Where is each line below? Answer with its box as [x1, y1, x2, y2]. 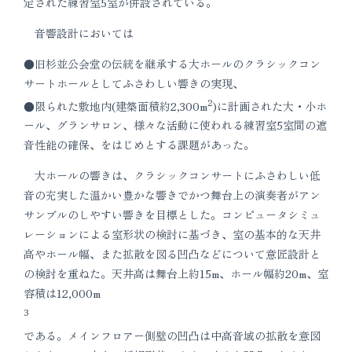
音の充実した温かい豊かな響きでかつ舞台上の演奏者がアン [24, 187, 321, 203]
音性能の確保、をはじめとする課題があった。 [24, 137, 255, 153]
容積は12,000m [24, 285, 101, 302]
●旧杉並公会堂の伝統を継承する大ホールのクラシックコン [24, 55, 321, 71]
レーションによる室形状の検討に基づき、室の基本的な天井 [24, 226, 321, 243]
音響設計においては [24, 24, 134, 41]
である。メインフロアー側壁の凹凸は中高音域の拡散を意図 [24, 328, 321, 344]
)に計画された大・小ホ [213, 97, 327, 114]
